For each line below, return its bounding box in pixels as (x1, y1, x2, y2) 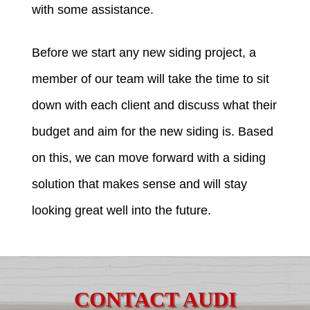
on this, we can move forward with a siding (32, 151, 266, 165)
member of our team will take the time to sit (32, 72, 270, 86)
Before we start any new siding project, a (32, 46, 257, 60)
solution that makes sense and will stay (32, 177, 248, 192)
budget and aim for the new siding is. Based (32, 125, 274, 139)
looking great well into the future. (32, 203, 212, 218)
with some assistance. (32, 3, 154, 17)
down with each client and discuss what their (32, 98, 277, 113)
